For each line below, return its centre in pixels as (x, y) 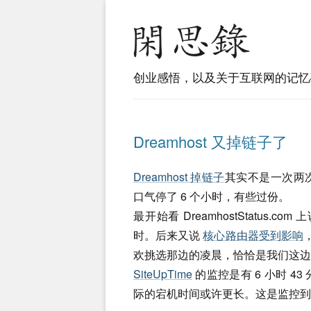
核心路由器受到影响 (253, 235)
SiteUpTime (163, 274)
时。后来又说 (168, 235)
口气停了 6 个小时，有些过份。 (211, 196)
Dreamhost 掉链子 (179, 177)
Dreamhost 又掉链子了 (210, 141)
